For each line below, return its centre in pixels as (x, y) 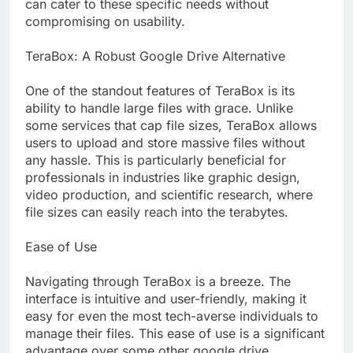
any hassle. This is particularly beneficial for (156, 160)
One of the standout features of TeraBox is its (160, 91)
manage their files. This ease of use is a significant (175, 334)
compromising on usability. (105, 22)
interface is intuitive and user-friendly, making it (166, 299)
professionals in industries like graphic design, (163, 178)
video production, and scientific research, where (169, 195)
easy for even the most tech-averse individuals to (172, 316)
